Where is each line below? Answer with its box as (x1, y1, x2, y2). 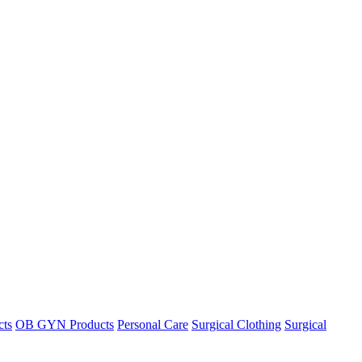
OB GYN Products (15, 317, 114, 331)
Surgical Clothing (192, 317, 281, 331)
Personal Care (117, 317, 188, 331)
